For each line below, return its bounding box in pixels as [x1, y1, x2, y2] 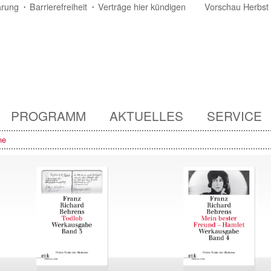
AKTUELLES [109, 106, 183, 125]
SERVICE [207, 106, 262, 125]
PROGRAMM [11, 106, 86, 125]
